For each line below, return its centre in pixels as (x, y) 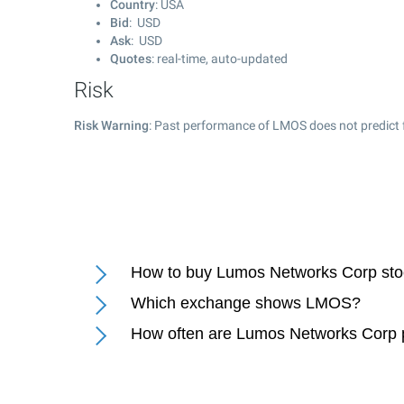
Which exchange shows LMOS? (246, 303)
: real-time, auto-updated (220, 59)
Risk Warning (111, 125)
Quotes (131, 59)
